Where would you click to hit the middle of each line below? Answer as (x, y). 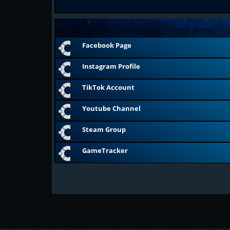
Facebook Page (107, 45)
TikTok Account (108, 87)
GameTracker (105, 150)
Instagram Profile (111, 66)
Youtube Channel (111, 108)
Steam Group (104, 129)
